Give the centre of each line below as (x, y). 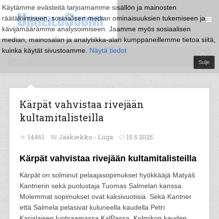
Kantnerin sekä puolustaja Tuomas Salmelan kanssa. (101, 186)
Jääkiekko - (78, 137)
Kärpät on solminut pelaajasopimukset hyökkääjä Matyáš (107, 175)
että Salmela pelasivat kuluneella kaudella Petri (92, 207)
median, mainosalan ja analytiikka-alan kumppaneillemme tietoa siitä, (109, 40)
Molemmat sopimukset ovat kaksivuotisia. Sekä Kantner (106, 197)
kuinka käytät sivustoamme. (46, 50)
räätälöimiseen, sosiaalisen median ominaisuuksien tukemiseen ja (104, 18)
